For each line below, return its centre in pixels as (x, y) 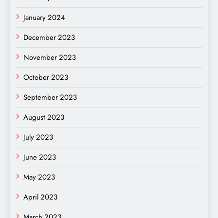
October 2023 (46, 77)
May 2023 (39, 177)
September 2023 (50, 97)
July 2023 (38, 137)
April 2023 (40, 197)
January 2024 (44, 17)
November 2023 (50, 57)
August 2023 (44, 117)
